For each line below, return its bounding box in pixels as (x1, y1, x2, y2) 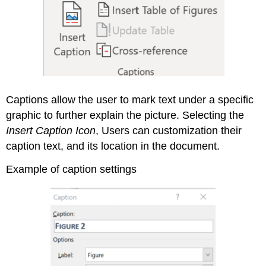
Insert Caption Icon (6, 124, 96, 137)
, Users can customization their (96, 124, 242, 137)
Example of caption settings (6, 163, 137, 175)
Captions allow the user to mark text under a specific (6, 93, 254, 106)
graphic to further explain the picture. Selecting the (6, 109, 245, 121)
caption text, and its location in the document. (6, 140, 220, 152)
